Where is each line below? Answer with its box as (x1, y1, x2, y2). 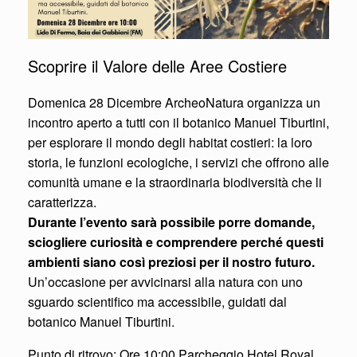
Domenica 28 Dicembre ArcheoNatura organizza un (28, 92, 320, 112)
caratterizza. (28, 192, 96, 211)
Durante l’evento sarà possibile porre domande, (28, 212, 315, 231)
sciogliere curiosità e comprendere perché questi (28, 232, 324, 251)
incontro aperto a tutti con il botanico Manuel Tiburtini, (28, 112, 329, 131)
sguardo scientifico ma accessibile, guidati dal (28, 292, 287, 311)
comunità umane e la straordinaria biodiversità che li (28, 172, 322, 191)
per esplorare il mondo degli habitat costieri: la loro (28, 132, 312, 151)
